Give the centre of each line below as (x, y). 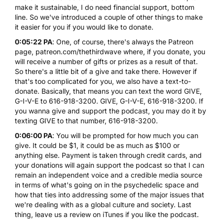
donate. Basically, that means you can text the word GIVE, (108, 91)
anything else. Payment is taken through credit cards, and (108, 155)
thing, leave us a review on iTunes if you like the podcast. (107, 214)
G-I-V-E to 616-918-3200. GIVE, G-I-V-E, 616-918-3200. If (109, 101)
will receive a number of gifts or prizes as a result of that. (106, 61)
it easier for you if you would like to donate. (84, 27)
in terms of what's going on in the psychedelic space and (107, 184)
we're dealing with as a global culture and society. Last (103, 204)
